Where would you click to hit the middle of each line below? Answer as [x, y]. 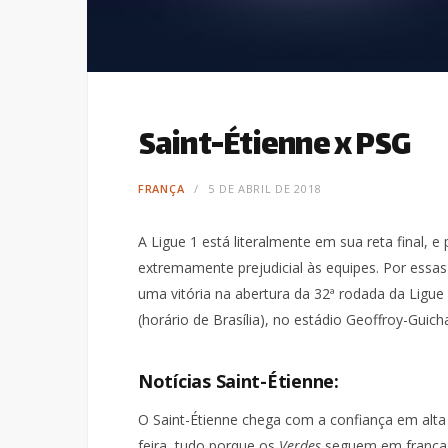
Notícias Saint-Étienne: [238, 381]
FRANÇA [161, 188]
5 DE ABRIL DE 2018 [265, 188]
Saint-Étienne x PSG [274, 147]
